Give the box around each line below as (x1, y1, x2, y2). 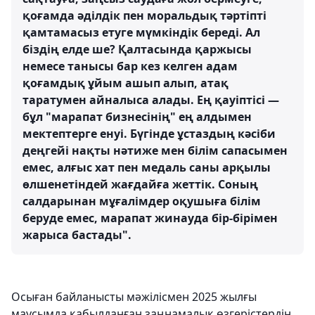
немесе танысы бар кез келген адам (22, 58, 238, 74)
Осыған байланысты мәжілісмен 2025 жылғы (11, 289, 257, 304)
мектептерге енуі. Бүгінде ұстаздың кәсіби (22, 126, 276, 141)
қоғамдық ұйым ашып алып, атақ (22, 75, 229, 91)
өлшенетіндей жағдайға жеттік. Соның (22, 176, 258, 192)
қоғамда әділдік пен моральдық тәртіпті (22, 8, 266, 23)
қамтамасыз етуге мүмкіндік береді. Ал (22, 25, 260, 40)
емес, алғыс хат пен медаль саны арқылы (22, 160, 271, 175)
